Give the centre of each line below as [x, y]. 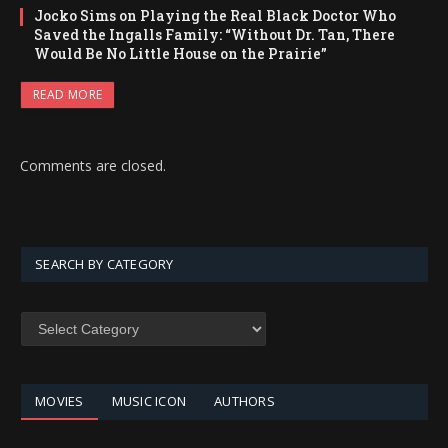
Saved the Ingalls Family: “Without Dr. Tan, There [214, 35]
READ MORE [68, 95]
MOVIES [59, 401]
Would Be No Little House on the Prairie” [180, 54]
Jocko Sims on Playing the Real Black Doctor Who [215, 16]
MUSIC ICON [149, 401]
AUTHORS [244, 401]
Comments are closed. [93, 166]
